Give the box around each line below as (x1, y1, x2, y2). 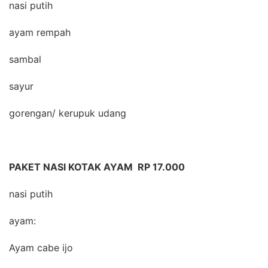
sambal (9, 53, 41, 65)
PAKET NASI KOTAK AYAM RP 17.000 (9, 161, 185, 173)
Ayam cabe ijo (9, 242, 73, 254)
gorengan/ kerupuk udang (9, 107, 126, 119)
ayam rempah (9, 26, 71, 38)
